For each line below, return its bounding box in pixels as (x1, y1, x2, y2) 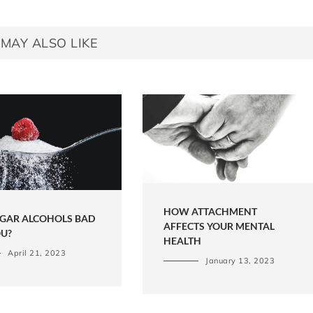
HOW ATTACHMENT (163, 205, 257, 217)
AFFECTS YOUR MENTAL (163, 219, 275, 232)
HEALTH (163, 234, 201, 247)
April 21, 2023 (8, 248, 66, 259)
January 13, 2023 (205, 255, 275, 265)
